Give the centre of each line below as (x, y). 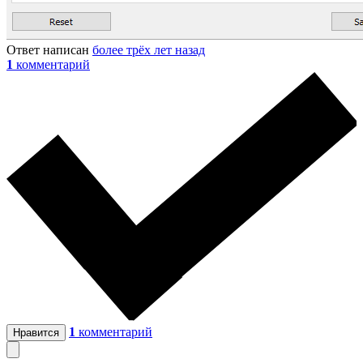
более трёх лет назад (149, 49)
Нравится (36, 332)
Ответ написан (49, 49)
